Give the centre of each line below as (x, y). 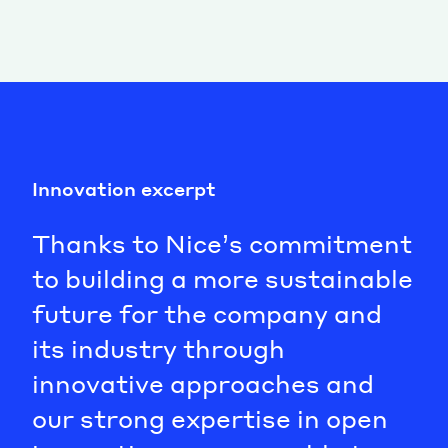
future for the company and (207, 313)
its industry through (158, 348)
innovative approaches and (203, 383)
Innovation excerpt (124, 188)
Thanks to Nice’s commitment (222, 243)
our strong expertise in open (210, 418)
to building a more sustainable (222, 278)
